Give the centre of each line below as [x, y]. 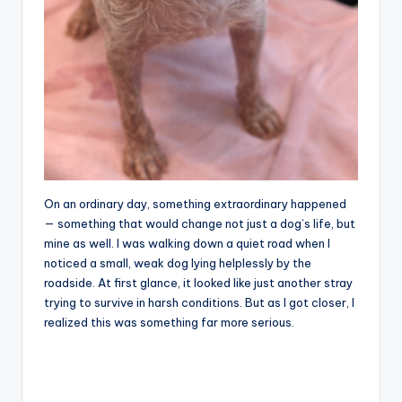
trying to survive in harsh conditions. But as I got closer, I [199, 302]
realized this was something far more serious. [169, 322]
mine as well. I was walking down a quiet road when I [187, 243]
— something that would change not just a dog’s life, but [200, 223]
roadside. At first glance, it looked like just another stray [198, 282]
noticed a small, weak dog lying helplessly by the [178, 262]
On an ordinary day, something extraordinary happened [195, 203]
